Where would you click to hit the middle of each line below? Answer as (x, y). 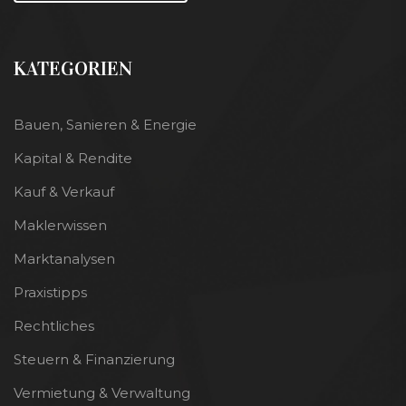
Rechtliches (54, 325)
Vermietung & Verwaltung (102, 392)
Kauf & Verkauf (64, 191)
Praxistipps (50, 292)
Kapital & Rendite (73, 158)
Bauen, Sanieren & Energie (105, 124)
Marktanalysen (64, 258)
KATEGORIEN (73, 68)
